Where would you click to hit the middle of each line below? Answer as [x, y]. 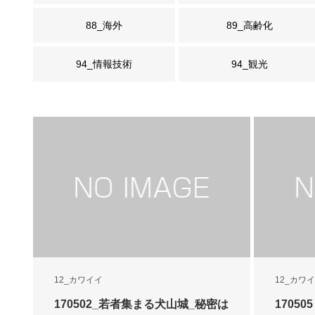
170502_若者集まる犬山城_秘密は [141, 304]
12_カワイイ [78, 280]
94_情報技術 [104, 64]
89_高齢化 [250, 25]
